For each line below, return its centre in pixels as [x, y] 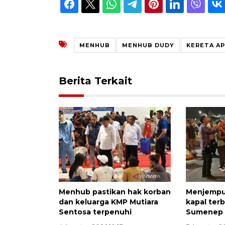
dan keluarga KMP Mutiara [108, 202]
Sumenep [205, 212]
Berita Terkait [95, 81]
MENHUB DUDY [148, 45]
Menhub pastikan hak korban [115, 192]
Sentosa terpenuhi [95, 212]
